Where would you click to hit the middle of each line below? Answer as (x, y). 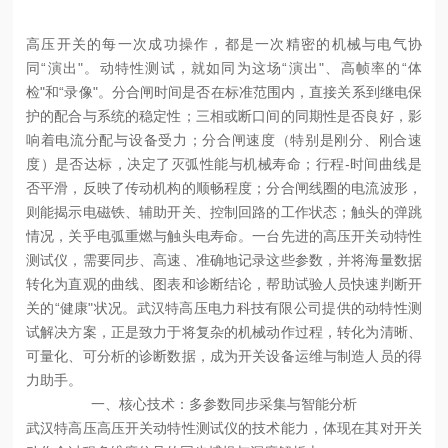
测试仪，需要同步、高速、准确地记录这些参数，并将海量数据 (224, 259)
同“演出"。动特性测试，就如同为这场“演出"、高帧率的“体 (224, 67)
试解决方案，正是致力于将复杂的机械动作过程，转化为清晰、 (224, 331)
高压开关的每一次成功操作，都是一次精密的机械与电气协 (224, 43)
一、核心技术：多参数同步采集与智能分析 (223, 403)
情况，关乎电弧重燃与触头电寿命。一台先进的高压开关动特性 (224, 235)
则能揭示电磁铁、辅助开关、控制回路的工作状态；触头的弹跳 (224, 211)
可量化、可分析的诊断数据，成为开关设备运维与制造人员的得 (224, 355)
